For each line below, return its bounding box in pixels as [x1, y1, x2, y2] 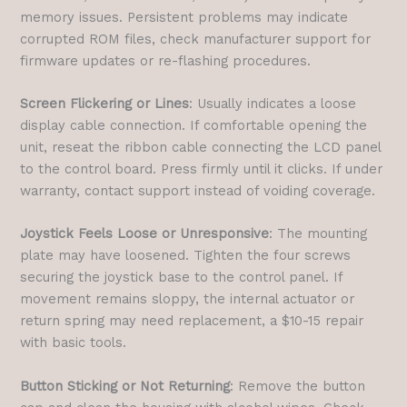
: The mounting [269, 225, 368, 243]
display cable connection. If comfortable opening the [20, 117, 368, 134]
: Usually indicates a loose [189, 95, 357, 113]
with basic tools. [20, 334, 127, 352]
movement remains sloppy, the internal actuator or [20, 291, 355, 308]
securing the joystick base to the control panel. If [20, 269, 343, 286]
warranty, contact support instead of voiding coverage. [20, 183, 376, 200]
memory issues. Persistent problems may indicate [20, 8, 349, 25]
